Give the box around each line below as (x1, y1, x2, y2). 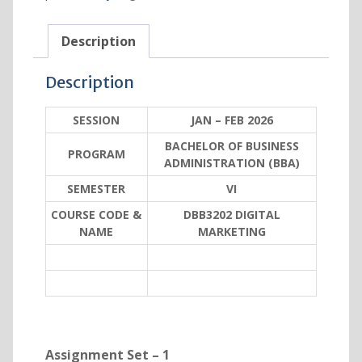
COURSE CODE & (51, 207, 142, 223)
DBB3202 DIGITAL (183, 207, 280, 223)
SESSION (73, 112, 120, 128)
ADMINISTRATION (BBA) (163, 155, 300, 171)
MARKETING (197, 224, 266, 240)
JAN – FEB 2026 (190, 112, 273, 128)
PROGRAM (67, 146, 125, 162)
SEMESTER (67, 181, 126, 197)
